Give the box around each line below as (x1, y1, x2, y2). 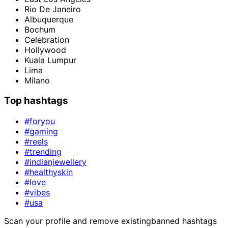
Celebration (24, 34, 69, 45)
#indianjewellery (24, 156, 87, 167)
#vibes (24, 187, 50, 197)
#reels (24, 136, 48, 147)
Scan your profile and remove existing (4, 215, 151, 226)
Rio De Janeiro (24, 4, 81, 14)
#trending (24, 146, 62, 157)
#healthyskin (24, 166, 73, 177)
